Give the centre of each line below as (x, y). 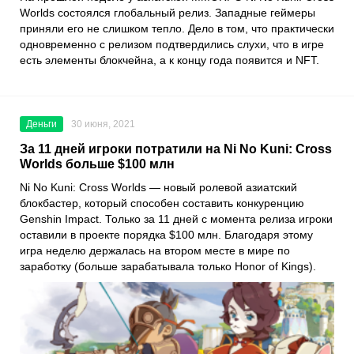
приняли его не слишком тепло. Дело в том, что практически (177, 28)
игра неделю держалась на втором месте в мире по (155, 250)
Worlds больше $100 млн (97, 164)
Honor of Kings (272, 266)
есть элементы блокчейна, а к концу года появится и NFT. (169, 60)
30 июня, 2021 (103, 124)
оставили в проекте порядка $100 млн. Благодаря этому (166, 234)
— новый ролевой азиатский (222, 187)
